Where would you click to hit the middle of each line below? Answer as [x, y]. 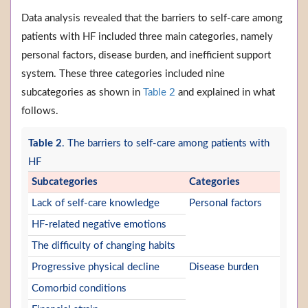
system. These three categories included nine [123, 74]
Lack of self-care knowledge [96, 203]
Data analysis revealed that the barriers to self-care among [152, 19]
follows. [40, 111]
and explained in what [225, 93]
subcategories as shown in [82, 93]
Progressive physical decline [96, 267]
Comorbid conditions [79, 289]
